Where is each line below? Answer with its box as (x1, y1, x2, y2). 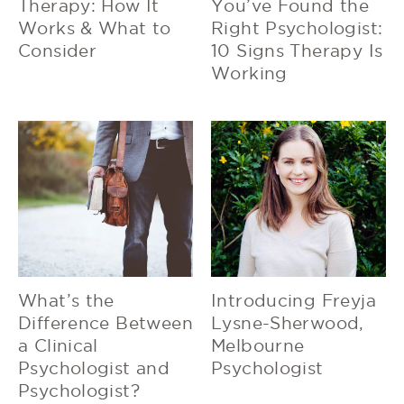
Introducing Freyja (211, 291, 376, 311)
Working (211, 64, 288, 84)
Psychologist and (18, 359, 170, 379)
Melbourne (211, 336, 305, 356)
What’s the (18, 291, 115, 311)
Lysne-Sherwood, (211, 314, 364, 334)
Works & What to (18, 19, 171, 39)
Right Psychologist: (211, 19, 383, 39)
